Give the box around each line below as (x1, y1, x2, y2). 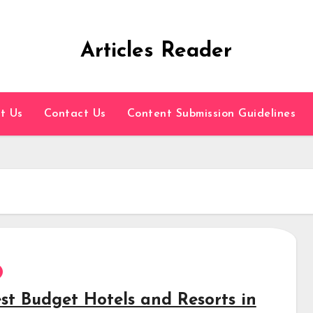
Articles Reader (80, 41, 233, 62)
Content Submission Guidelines (126, 108, 296, 119)
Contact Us (43, 108, 106, 119)
